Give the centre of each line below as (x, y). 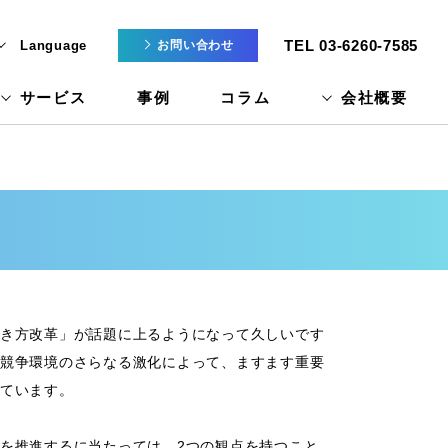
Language (53, 45)
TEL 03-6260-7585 (351, 45)
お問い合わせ (195, 44)
